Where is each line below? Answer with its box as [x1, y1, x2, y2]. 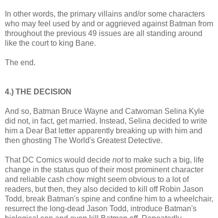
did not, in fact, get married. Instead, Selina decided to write [5, 117, 207, 126]
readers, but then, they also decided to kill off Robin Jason [5, 185, 203, 194]
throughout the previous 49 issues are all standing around [5, 29, 202, 38]
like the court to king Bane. [5, 39, 96, 48]
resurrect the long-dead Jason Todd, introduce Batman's [5, 204, 197, 213]
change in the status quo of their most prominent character [5, 165, 203, 174]
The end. [5, 58, 36, 67]
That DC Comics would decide [5, 156, 112, 164]
